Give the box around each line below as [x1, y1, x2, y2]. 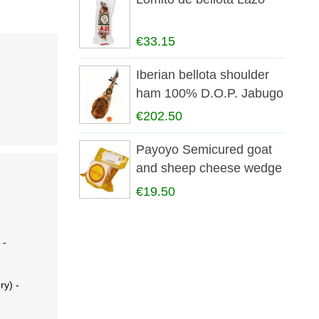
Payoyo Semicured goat [135, 142, 272, 157]
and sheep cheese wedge [135, 161, 282, 176]
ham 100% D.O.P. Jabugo [135, 85, 283, 100]
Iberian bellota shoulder [135, 67, 269, 82]
